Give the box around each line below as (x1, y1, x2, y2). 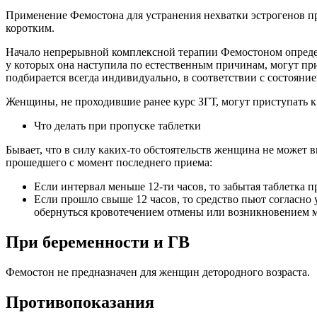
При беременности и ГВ (6, 232, 190, 251)
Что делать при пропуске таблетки (34, 119, 201, 132)
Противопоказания (6, 292, 154, 311)
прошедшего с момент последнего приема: (6, 156, 212, 168)
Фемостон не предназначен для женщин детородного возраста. (6, 265, 310, 278)
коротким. (6, 21, 54, 34)
